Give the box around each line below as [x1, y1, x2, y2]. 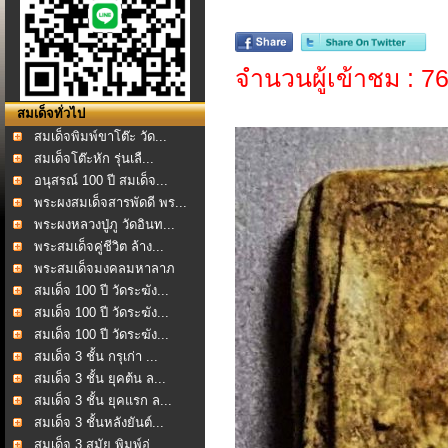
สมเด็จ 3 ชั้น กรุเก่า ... [34, 349, 158, 364]
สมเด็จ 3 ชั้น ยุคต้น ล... [34, 371, 166, 386]
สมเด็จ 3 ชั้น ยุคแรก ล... [34, 393, 172, 408]
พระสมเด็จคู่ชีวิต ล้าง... [34, 239, 164, 254]
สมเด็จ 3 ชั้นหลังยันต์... [34, 415, 164, 430]
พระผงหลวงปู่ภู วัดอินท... [34, 217, 175, 232]
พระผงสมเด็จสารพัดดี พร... [34, 195, 187, 210]
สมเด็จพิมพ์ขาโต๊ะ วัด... [34, 129, 167, 144]
